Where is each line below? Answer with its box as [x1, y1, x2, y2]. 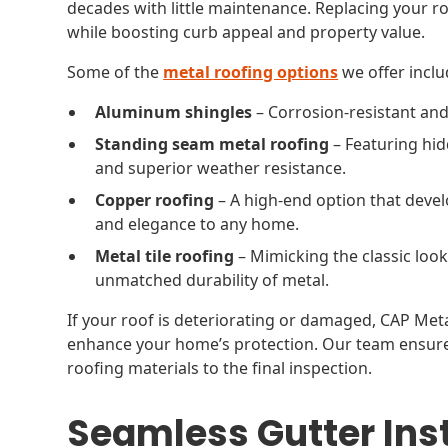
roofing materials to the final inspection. [67, 357, 373, 379]
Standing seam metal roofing [95, 133, 330, 155]
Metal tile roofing [95, 245, 235, 267]
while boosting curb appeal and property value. [67, 21, 426, 43]
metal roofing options [163, 61, 339, 83]
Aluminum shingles [95, 101, 253, 123]
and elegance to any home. [95, 213, 300, 235]
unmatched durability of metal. [95, 269, 330, 291]
